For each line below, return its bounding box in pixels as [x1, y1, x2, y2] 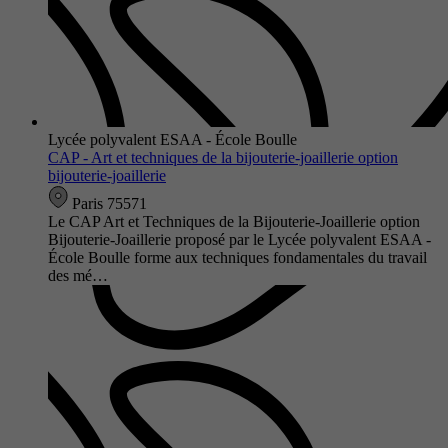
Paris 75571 [68, 194, 147, 212]
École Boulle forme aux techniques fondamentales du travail [48, 248, 427, 266]
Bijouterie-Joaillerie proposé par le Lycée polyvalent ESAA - [48, 230, 431, 248]
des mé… [48, 266, 108, 284]
